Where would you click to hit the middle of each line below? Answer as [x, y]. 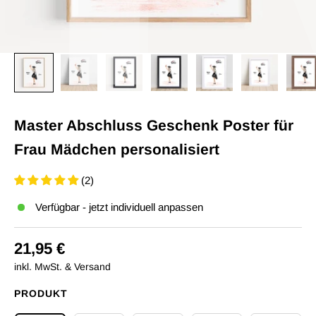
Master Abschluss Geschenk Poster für [154, 125]
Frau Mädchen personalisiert [117, 149]
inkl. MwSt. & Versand [62, 267]
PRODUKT [41, 293]
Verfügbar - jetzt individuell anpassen [119, 207]
